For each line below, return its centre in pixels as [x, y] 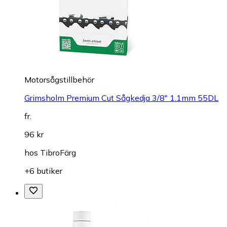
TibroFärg [58, 153]
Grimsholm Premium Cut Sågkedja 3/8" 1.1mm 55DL [121, 98]
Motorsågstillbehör [59, 80]
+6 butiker [43, 171]
